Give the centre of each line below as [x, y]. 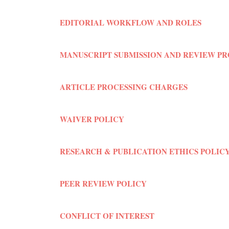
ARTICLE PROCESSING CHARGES [124, 87]
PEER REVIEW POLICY [103, 184]
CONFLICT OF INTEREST [107, 216]
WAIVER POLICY [92, 119]
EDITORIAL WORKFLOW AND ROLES [131, 22]
